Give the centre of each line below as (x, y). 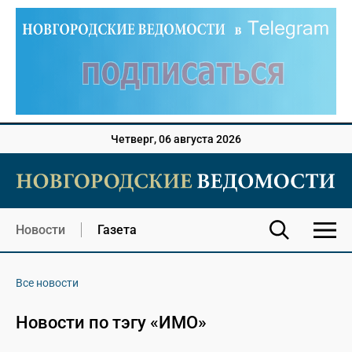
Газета (117, 230)
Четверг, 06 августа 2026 (176, 139)
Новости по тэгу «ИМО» (111, 323)
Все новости (47, 283)
